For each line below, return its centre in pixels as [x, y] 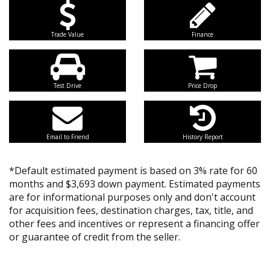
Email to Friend [67, 137]
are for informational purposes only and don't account [132, 197]
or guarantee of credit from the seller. [95, 237]
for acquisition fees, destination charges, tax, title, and [131, 210]
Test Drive [67, 86]
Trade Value [67, 34]
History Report [202, 137]
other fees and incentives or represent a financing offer [134, 224]
